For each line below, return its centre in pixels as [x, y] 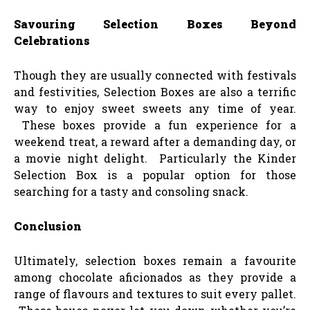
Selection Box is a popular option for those [155, 174]
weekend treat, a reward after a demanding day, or [155, 141]
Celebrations [52, 40]
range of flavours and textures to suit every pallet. [155, 293]
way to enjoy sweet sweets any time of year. [155, 108]
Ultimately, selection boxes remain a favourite [155, 260]
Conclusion [48, 226]
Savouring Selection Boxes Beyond [155, 24]
